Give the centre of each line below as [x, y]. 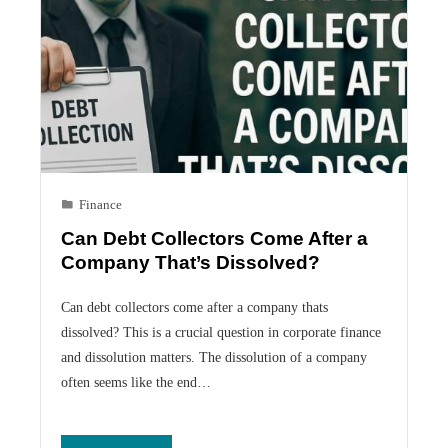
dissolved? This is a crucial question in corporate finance [221, 331]
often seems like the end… [136, 381]
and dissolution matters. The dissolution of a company [214, 356]
